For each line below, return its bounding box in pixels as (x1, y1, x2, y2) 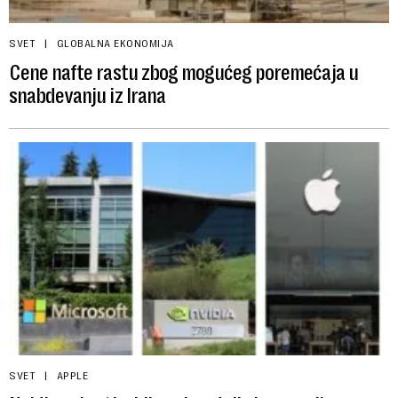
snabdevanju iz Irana (9, 84, 165, 109)
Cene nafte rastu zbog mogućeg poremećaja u (9, 60, 358, 86)
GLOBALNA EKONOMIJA (56, 37, 174, 51)
